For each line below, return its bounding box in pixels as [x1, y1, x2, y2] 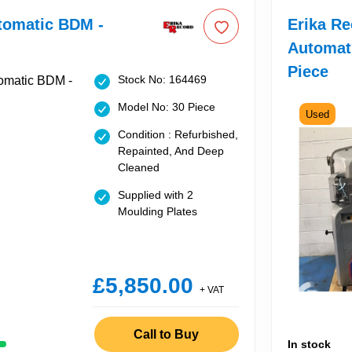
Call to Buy [134, 327, 200, 341]
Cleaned [117, 161, 159, 174]
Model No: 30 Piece [117, 101, 215, 114]
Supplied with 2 [117, 189, 193, 202]
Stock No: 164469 [117, 73, 207, 86]
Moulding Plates [117, 205, 197, 218]
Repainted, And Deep [117, 145, 224, 158]
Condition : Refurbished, [117, 128, 238, 141]
